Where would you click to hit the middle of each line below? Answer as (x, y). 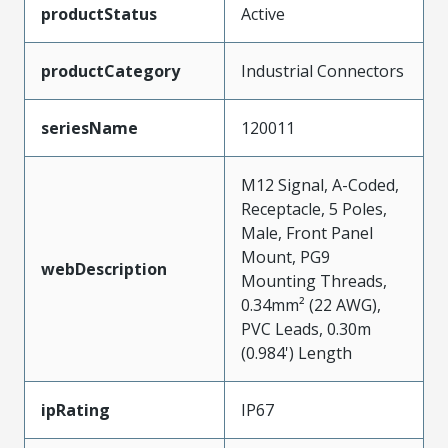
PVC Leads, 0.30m (306, 328)
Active (263, 13)
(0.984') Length (296, 352)
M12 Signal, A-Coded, (320, 184)
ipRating (75, 409)
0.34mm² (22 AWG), (311, 304)
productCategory (110, 70)
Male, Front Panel (307, 232)
